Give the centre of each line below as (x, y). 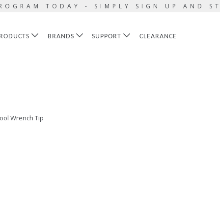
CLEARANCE (158, 37)
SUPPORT (108, 37)
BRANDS (62, 37)
